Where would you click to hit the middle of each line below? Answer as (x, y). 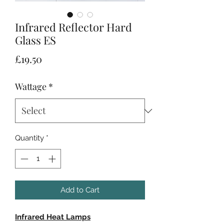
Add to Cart (80, 190)
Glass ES (35, 40)
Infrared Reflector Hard (73, 27)
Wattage (31, 86)
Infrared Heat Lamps (53, 217)
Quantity (29, 138)
